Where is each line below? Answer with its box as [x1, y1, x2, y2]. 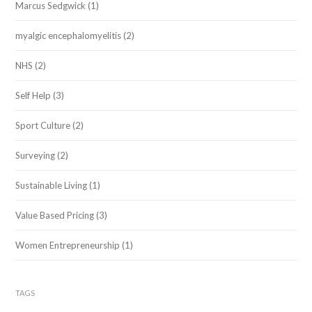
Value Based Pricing [15, 209, 95, 221]
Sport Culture [15, 119, 71, 131]
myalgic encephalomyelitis [15, 29, 122, 41]
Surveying [15, 149, 56, 161]
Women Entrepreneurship [15, 239, 120, 251]
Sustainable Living [15, 179, 88, 191]
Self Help [15, 89, 52, 101]
